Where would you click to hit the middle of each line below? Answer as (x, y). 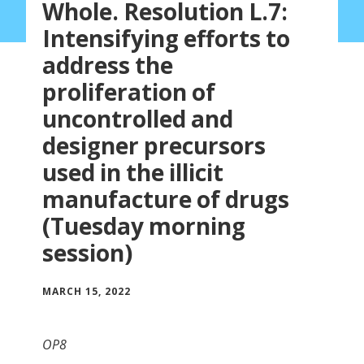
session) (87, 252)
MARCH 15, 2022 (87, 291)
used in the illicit (133, 172)
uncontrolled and (138, 118)
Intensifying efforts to (166, 38)
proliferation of (129, 91)
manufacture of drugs (166, 199)
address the (108, 65)
